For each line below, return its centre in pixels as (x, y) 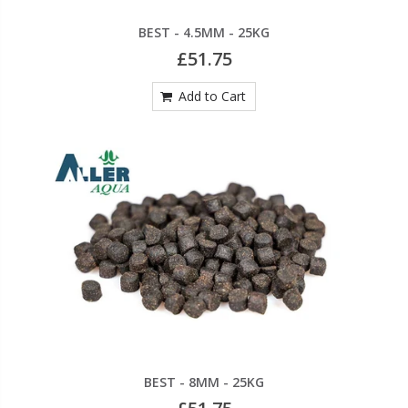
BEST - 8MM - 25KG (204, 382)
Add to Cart (213, 96)
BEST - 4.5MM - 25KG (204, 32)
